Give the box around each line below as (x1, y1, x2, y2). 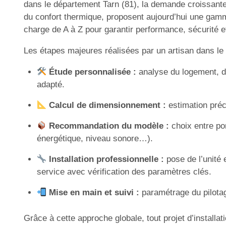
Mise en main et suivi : (48, 188, 139, 197)
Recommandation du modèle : (48, 121, 169, 131)
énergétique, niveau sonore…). (36, 134, 153, 143)
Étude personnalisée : (48, 67, 136, 77)
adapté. (36, 80, 65, 89)
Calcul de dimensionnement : (48, 100, 166, 110)
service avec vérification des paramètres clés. (36, 167, 211, 177)
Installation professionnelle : (48, 154, 164, 164)
